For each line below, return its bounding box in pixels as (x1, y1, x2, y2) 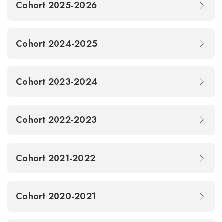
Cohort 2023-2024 (16, 75, 100, 88)
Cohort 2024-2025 (16, 37, 100, 50)
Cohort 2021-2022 (16, 152, 98, 165)
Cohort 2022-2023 (16, 113, 100, 126)
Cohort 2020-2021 (16, 190, 99, 203)
